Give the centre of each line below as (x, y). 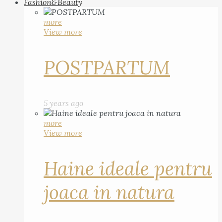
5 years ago (63, 103)
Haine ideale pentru (128, 168)
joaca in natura (109, 192)
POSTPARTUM (107, 67)
